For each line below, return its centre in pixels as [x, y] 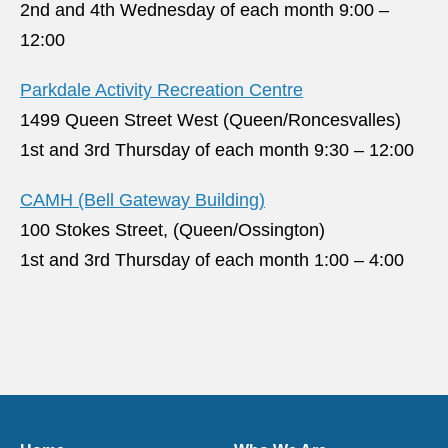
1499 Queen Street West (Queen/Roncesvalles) [210, 120]
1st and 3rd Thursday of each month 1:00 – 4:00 [212, 260]
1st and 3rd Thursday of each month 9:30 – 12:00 [217, 150]
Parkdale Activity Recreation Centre [161, 90]
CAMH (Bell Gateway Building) [142, 200]
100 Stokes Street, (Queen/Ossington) [172, 230]
